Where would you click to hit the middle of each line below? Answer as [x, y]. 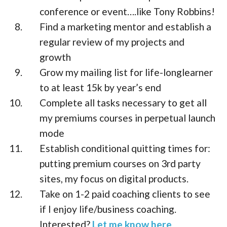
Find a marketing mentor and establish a [126, 26]
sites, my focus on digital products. [114, 178]
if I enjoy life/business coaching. [108, 209]
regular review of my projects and [112, 42]
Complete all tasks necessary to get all [123, 102]
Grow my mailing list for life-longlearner [126, 72]
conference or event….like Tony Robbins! [127, 11]
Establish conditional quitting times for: [125, 148]
